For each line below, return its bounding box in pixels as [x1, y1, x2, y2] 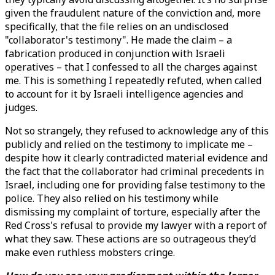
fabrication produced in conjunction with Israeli [5, 47, 225, 60]
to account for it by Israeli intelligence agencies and [5, 87, 243, 101]
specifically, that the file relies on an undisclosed [5, 20, 228, 33]
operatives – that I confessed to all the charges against [5, 60, 257, 74]
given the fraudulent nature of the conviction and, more [5, 6, 261, 20]
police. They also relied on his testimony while [5, 192, 219, 205]
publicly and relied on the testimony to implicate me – [5, 137, 253, 151]
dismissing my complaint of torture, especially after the [5, 205, 260, 219]
